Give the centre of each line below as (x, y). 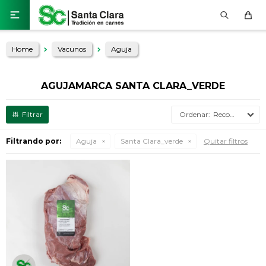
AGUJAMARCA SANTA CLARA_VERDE (133, 86)
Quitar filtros (226, 141)
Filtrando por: (34, 141)
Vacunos (72, 49)
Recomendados (221, 114)
